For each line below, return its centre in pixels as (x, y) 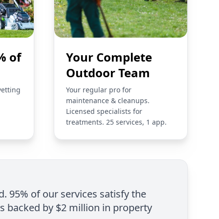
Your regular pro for (99, 89)
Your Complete (109, 57)
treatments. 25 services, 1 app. (116, 122)
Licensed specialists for (104, 111)
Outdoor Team (108, 72)
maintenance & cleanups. (108, 100)
